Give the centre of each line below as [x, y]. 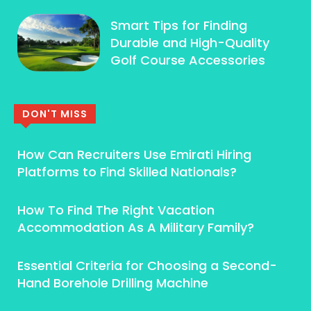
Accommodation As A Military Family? [136, 228]
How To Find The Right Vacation [116, 210]
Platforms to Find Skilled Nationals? [127, 172]
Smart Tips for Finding [179, 25]
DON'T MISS [55, 114]
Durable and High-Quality [190, 42]
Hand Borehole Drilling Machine [113, 283]
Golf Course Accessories [188, 60]
